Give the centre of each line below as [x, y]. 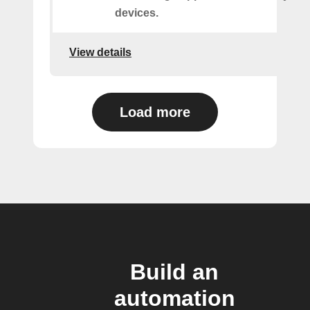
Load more [155, 112]
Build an [174, 272]
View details [100, 53]
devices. [137, 12]
